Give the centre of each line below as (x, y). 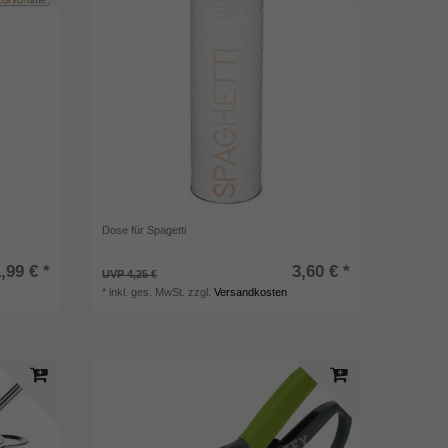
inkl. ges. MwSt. (147, 291)
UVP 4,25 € (130, 273)
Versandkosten (251, 291)
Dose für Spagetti (144, 229)
